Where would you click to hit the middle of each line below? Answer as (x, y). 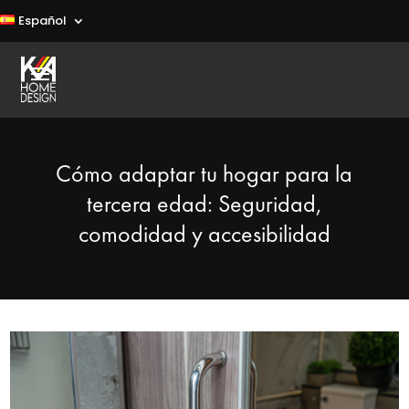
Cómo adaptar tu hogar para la (204, 173)
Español (42, 21)
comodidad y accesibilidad (204, 234)
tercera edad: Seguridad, (204, 204)
